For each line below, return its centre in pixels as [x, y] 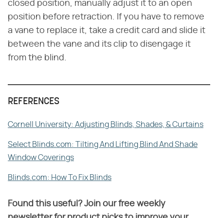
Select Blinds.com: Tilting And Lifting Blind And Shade [103, 144]
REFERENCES [34, 101]
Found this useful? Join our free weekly [87, 204]
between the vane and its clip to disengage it [99, 44]
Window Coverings [41, 157]
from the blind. [37, 58]
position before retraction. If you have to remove [106, 17]
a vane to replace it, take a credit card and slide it [107, 30]
